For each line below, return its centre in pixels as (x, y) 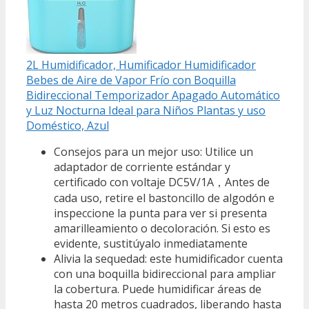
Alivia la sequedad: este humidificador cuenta (168, 258)
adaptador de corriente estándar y (142, 167)
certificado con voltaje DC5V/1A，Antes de (162, 182)
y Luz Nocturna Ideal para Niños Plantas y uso (146, 110)
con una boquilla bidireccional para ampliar (165, 273)
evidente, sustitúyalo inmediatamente (151, 243)
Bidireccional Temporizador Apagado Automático (153, 95)
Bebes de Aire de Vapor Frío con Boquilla (131, 80)
